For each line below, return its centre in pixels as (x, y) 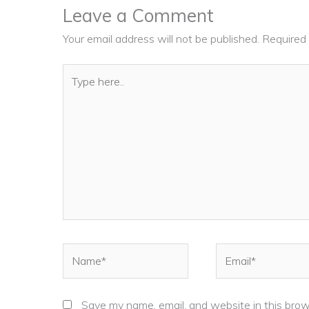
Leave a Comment (138, 16)
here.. (75, 89)
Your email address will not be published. (161, 39)
